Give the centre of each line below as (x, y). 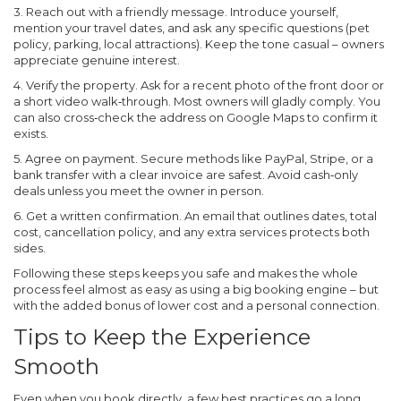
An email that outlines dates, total (279, 216)
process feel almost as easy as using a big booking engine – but (196, 289)
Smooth (56, 367)
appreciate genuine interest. (97, 60)
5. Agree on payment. (76, 158)
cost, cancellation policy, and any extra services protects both (192, 232)
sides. (30, 248)
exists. (31, 133)
